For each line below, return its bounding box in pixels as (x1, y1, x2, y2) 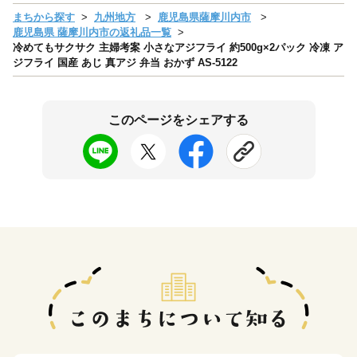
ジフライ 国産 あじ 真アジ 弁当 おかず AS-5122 (13, 56, 237, 69)
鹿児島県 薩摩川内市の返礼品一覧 (13, 25, 171, 38)
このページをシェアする (108, 112, 249, 127)
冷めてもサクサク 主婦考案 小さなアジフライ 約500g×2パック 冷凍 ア (13, 41, 343, 53)
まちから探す (13, 10, 75, 23)
